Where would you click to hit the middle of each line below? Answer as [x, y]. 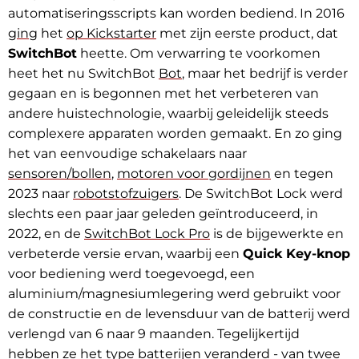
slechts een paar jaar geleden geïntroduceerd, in [163, 214]
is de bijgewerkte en [277, 234]
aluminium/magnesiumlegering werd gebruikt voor [174, 294]
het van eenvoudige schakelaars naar [127, 154]
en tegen [302, 174]
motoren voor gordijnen [194, 174]
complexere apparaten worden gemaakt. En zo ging [175, 134]
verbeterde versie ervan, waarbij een [125, 254]
